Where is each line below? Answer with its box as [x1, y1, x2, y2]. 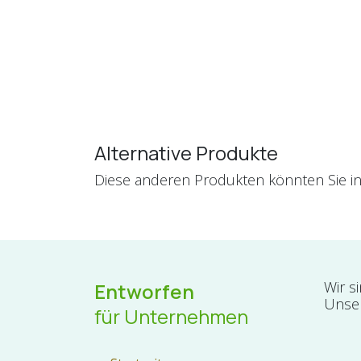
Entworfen [94, 278, 194, 305]
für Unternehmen [94, 303, 248, 330]
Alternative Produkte [94, 139, 278, 166]
